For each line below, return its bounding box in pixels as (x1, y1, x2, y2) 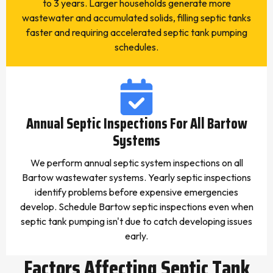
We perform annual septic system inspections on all (30, 157, 243, 169)
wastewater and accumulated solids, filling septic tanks (22, 12, 251, 24)
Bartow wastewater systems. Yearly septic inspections (22, 171, 251, 183)
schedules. (115, 41, 158, 53)
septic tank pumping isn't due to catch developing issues (21, 215, 252, 227)
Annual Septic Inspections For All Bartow (26, 112, 247, 135)
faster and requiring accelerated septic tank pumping (26, 26, 247, 38)
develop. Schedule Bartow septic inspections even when (19, 200, 253, 213)
